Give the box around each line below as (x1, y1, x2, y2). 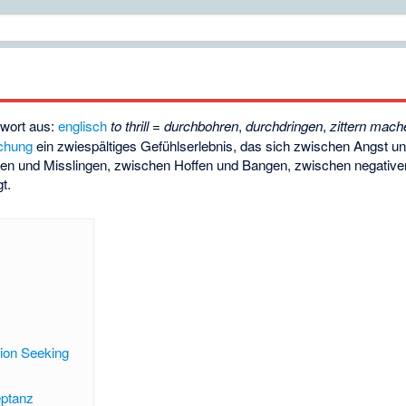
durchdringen (246, 116, 324, 136)
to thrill (111, 116, 150, 136)
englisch (58, 116, 108, 136)
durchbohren (164, 116, 239, 136)
